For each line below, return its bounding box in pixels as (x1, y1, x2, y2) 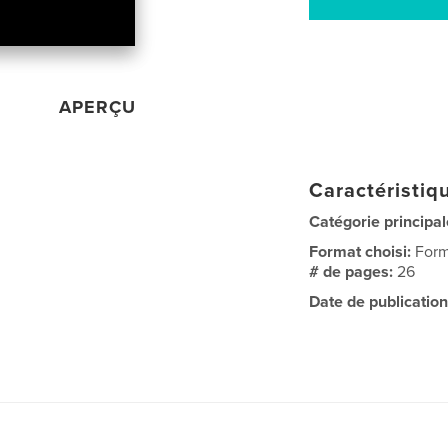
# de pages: (309, 262, 398, 283)
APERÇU (59, 96, 137, 119)
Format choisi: (309, 242, 416, 263)
